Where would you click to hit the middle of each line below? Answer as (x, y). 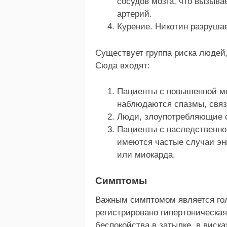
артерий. (134, 14)
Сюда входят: (123, 66)
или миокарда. (146, 155)
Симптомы (121, 181)
